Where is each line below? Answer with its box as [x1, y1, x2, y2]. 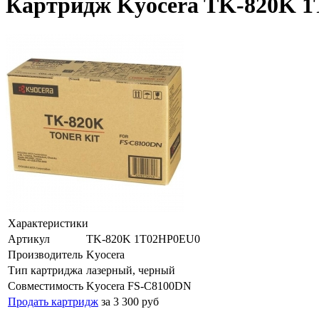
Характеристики [8, 216, 88, 229]
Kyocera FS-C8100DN [86, 279, 192, 292]
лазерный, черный [86, 263, 175, 276]
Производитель [8, 248, 83, 261]
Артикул [8, 232, 50, 245]
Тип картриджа [8, 263, 83, 276]
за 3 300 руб [101, 295, 159, 308]
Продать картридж [8, 295, 98, 308]
